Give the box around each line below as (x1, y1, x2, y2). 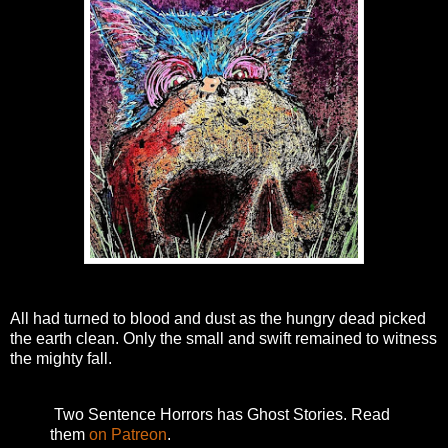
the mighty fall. (10, 350, 112, 368)
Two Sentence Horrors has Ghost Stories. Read (50, 406, 390, 424)
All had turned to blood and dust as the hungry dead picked (10, 310, 426, 328)
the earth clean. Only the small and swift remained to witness (10, 330, 437, 348)
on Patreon (89, 426, 167, 444)
